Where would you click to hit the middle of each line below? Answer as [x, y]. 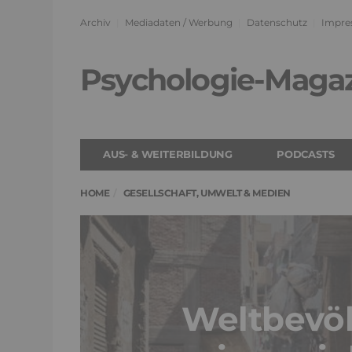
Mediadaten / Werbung [179, 22]
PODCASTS [306, 154]
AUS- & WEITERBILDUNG [168, 154]
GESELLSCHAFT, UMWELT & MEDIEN [207, 193]
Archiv [95, 22]
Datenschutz [277, 22]
